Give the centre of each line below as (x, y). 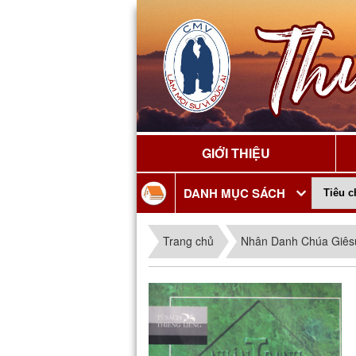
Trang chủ (188, 240)
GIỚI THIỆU (236, 153)
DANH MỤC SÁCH (234, 193)
